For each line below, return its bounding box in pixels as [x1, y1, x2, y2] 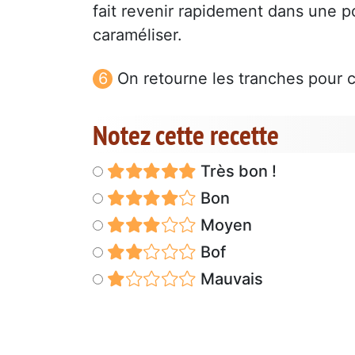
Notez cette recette [93, 116, 279, 153]
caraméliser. [93, 25, 182, 44]
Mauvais [196, 269, 263, 288]
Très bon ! [196, 161, 277, 181]
